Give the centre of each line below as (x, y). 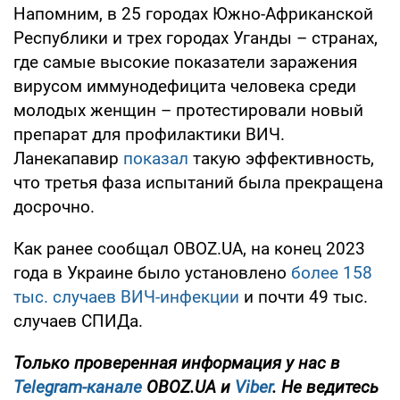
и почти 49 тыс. (304, 296)
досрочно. (54, 206)
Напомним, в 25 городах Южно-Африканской (193, 13)
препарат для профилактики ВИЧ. (149, 134)
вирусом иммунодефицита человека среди (185, 86)
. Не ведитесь (325, 387)
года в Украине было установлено (152, 272)
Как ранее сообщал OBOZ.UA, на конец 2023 (189, 248)
